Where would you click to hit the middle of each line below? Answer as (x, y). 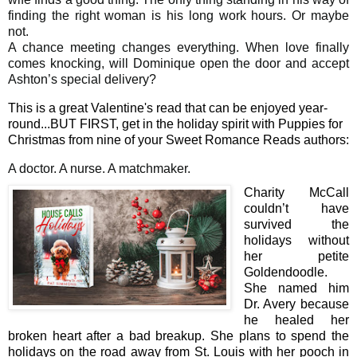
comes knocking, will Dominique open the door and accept (178, 64)
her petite (296, 257)
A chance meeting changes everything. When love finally (178, 48)
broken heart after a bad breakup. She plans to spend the (178, 336)
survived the (296, 225)
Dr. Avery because (296, 304)
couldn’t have (296, 209)
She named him (296, 288)
